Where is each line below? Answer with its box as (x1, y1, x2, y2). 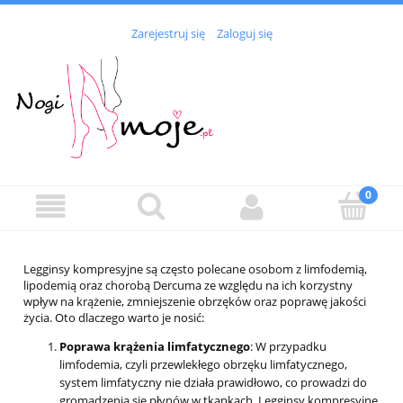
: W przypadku (250, 337, 327, 354)
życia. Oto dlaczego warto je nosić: (23, 309, 204, 326)
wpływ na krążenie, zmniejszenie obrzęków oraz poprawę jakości (23, 292, 366, 309)
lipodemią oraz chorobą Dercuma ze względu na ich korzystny (23, 276, 353, 293)
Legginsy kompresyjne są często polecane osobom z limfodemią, (23, 260, 367, 277)
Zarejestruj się (130, 25, 205, 42)
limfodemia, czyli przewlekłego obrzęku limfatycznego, (59, 355, 347, 372)
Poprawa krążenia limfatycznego (59, 337, 250, 354)
